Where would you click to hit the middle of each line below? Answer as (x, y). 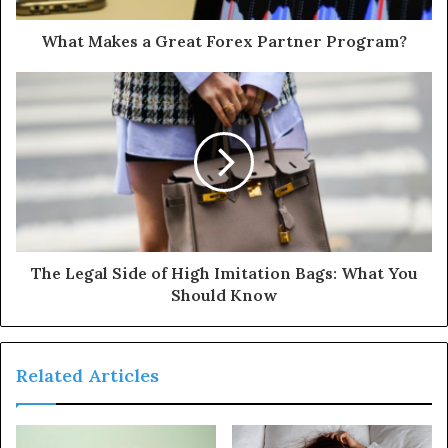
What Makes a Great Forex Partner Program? (224, 40)
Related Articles (87, 375)
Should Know (224, 294)
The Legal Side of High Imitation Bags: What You (224, 272)
